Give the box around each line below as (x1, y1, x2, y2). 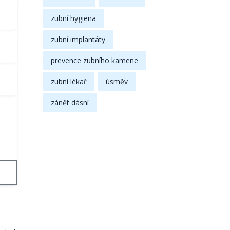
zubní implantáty (50, 34, 105, 44)
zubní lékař (50, 76, 87, 86)
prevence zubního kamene (50, 55, 138, 65)
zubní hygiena (50, 13, 96, 23)
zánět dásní (50, 97, 89, 107)
